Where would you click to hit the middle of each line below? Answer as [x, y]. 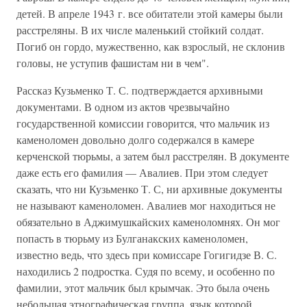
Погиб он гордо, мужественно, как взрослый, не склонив [151, 46]
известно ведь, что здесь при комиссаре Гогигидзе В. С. [147, 255]
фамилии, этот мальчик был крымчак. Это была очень [143, 287]
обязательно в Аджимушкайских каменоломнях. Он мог [148, 222]
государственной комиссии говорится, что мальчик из [143, 123]
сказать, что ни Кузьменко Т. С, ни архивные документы [149, 189]
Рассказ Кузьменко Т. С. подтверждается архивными [140, 90]
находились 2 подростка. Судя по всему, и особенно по [146, 271]
